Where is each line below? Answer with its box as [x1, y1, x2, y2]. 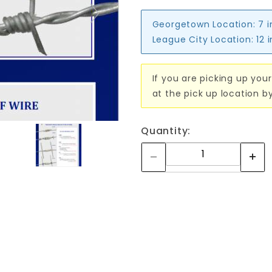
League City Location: [152, 33, 254, 46]
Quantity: [141, 124, 191, 138]
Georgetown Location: [152, 18, 256, 30]
